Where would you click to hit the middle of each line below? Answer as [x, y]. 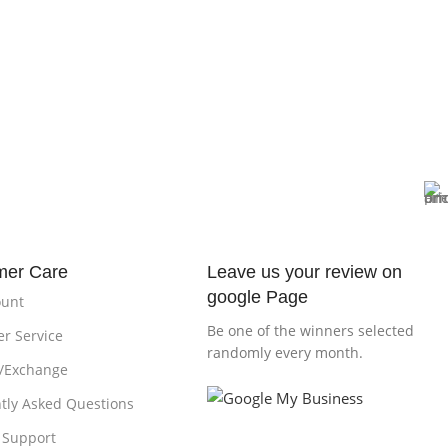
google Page [258, 297]
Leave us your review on [305, 272]
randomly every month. [285, 353]
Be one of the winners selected [311, 331]
